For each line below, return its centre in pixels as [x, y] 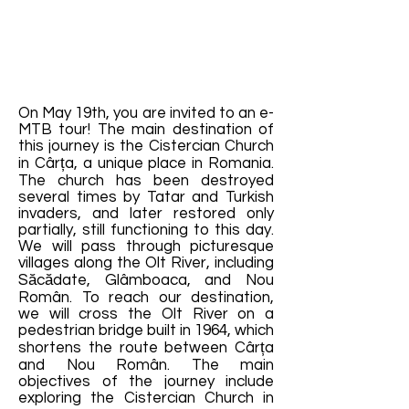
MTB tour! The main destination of [146, 130]
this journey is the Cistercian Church [146, 146]
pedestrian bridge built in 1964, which [146, 330]
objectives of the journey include [146, 382]
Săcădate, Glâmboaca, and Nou [146, 280]
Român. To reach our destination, [146, 298]
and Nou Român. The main [146, 365]
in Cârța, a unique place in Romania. [146, 163]
